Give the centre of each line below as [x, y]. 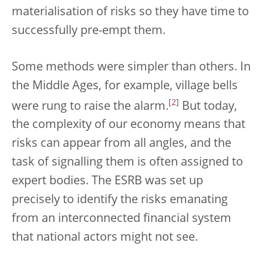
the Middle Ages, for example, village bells [125, 86]
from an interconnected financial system [122, 219]
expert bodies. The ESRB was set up [107, 182]
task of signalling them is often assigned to [127, 163]
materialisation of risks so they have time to [130, 12]
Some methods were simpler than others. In [131, 67]
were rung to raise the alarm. [90, 107]
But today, [208, 107]
